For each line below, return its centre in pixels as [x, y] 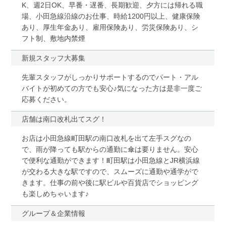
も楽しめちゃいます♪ [55, 193]
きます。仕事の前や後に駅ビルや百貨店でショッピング [110, 182]
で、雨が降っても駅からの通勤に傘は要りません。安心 [110, 149]
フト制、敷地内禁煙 [53, 38]
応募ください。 [46, 99]
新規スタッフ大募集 [53, 58]
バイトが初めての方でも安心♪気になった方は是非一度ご [111, 88]
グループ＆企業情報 [53, 213]
